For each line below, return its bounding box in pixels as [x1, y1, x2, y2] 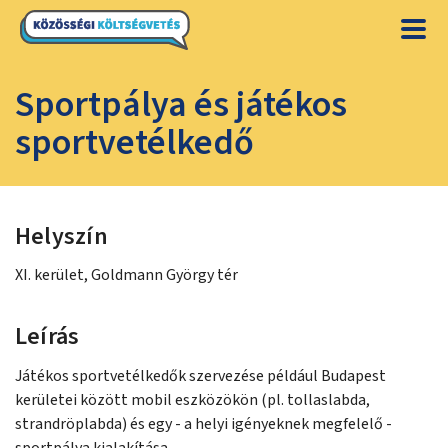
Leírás [15, 319, 80, 354]
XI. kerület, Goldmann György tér [15, 264, 238, 286]
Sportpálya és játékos [15, 79, 347, 130]
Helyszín [15, 219, 108, 254]
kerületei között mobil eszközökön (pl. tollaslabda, [15, 389, 370, 411]
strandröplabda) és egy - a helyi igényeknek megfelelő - [15, 413, 392, 435]
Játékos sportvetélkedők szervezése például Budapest [15, 365, 386, 387]
